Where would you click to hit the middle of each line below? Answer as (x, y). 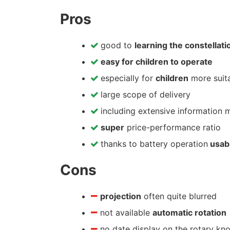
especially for (127, 78)
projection (121, 196)
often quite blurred (179, 196)
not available (125, 213)
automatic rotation (189, 213)
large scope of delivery (144, 94)
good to (116, 45)
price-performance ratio (172, 127)
